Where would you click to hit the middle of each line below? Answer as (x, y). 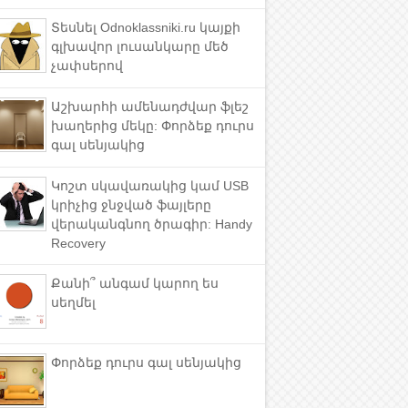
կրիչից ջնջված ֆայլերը (131, 204)
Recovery (78, 243)
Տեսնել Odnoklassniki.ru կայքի (146, 27)
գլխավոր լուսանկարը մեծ (140, 46)
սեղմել (73, 303)
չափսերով (87, 65)
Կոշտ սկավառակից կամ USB (150, 185)
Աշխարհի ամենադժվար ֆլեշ (150, 106)
